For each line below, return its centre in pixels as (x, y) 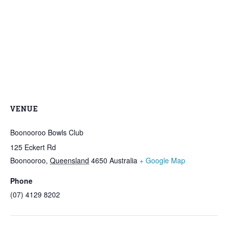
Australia (123, 160)
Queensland (69, 160)
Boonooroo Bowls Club (47, 132)
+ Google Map (162, 160)
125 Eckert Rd (33, 147)
